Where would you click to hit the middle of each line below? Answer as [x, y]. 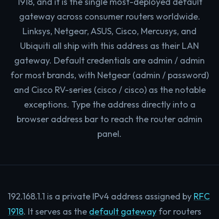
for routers [179, 211]
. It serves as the [56, 211]
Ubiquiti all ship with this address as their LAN [109, 46]
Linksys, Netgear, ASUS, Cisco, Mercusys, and [109, 31]
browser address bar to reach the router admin [109, 119]
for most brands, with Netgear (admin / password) [109, 75]
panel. [109, 134]
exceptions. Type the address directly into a [109, 104]
